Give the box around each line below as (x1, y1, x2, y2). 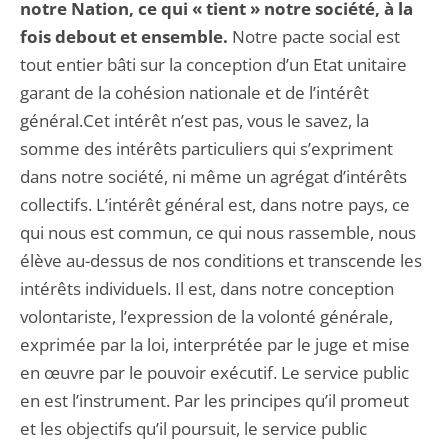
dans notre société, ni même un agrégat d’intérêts (20, 165, 407, 188)
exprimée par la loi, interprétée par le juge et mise (20, 333, 410, 356)
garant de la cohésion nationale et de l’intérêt (20, 81, 369, 104)
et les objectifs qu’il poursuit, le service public (20, 417, 367, 440)
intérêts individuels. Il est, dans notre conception (20, 277, 394, 300)
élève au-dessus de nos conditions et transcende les (20, 249, 422, 272)
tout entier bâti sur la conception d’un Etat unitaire (20, 53, 407, 76)
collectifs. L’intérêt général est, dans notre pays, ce (20, 193, 410, 216)
